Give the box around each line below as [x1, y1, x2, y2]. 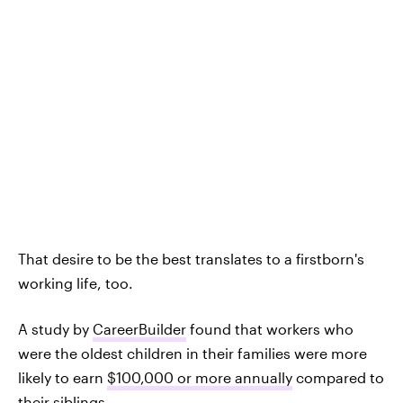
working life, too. [18, 273, 133, 291]
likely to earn [18, 368, 107, 386]
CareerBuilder [93, 319, 186, 337]
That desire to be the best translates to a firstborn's [18, 249, 364, 267]
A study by [18, 319, 93, 337]
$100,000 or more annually [107, 368, 292, 386]
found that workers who [186, 319, 354, 337]
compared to [292, 368, 384, 386]
